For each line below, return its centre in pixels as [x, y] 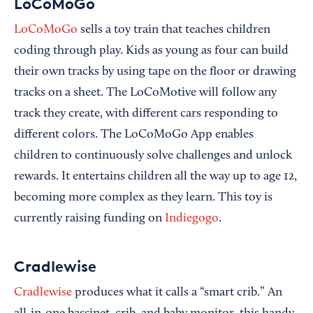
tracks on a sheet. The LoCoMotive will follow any [145, 93]
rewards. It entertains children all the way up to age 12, [155, 177]
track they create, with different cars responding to [146, 114]
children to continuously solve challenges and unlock [153, 156]
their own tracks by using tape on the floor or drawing [155, 72]
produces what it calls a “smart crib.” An [177, 293]
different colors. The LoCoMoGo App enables [134, 135]
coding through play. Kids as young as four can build [151, 51]
